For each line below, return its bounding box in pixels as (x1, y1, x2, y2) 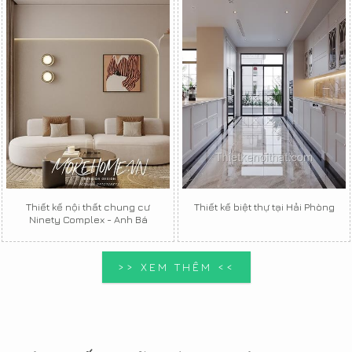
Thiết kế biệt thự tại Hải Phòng (193, 200, 335, 214)
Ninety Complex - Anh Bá (28, 213, 148, 226)
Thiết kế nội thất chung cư (26, 200, 150, 214)
